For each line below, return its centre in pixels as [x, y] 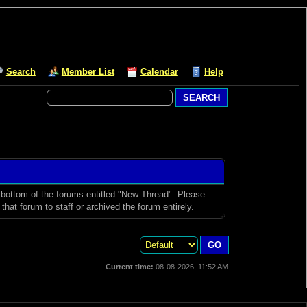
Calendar [159, 72]
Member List [88, 72]
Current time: [129, 267]
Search [21, 72]
